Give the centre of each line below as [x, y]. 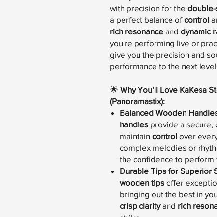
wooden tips [142, 183]
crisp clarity [140, 206]
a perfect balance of [147, 20]
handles [134, 124]
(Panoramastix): [137, 101]
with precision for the [149, 8]
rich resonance [137, 31]
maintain [136, 136]
